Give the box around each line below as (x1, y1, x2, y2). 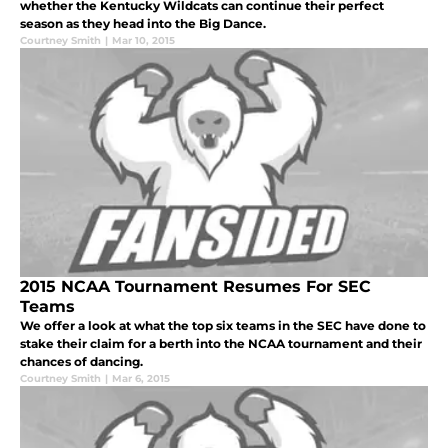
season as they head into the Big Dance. (20, 15, 266, 31)
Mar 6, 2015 (112, 371, 170, 385)
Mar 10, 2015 (112, 33, 175, 47)
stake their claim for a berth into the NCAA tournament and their (20, 335, 422, 351)
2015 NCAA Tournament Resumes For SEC (20, 276, 371, 296)
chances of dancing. (20, 353, 143, 369)
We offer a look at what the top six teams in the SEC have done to (20, 317, 426, 333)
